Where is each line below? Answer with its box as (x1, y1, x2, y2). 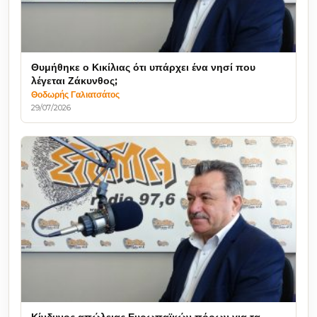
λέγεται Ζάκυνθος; (31, 74, 117, 88)
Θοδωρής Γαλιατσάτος (31, 89, 120, 100)
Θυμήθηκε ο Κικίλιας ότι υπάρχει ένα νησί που (31, 61, 255, 74)
